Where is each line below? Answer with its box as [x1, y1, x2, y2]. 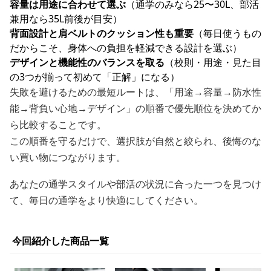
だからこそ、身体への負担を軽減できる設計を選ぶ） [10, 41, 242, 54]
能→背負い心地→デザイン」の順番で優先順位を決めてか [10, 102, 261, 115]
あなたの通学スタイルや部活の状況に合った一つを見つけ [10, 177, 261, 191]
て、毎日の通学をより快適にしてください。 [10, 194, 203, 207]
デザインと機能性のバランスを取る [10, 56, 165, 69]
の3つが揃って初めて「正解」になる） [10, 70, 180, 83]
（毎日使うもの [194, 27, 261, 40]
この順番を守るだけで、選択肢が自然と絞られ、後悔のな [10, 134, 261, 148]
